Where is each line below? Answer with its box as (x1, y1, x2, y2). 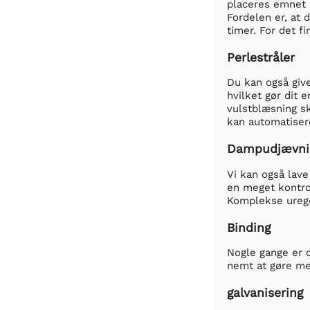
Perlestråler (227, 50, 295, 64)
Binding (227, 220, 271, 235)
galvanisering (227, 286, 303, 300)
